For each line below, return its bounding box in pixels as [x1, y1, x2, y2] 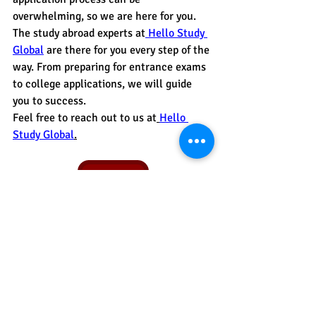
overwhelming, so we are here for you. [13, 8, 199, 23]
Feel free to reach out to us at [13, 110, 157, 125]
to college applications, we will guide [13, 76, 195, 91]
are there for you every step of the [47, 42, 212, 57]
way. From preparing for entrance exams [13, 59, 209, 74]
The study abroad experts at [13, 25, 145, 40]
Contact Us [90, 174, 136, 186]
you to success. [13, 93, 86, 108]
